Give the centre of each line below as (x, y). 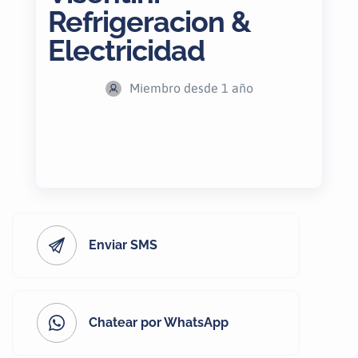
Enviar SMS (123, 245)
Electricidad (126, 50)
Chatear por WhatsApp (159, 322)
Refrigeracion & (149, 22)
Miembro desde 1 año (191, 88)
